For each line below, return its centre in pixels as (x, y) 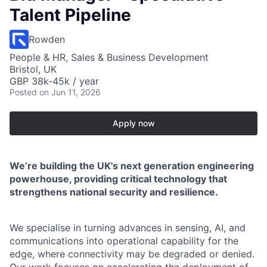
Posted (23, 92)
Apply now (133, 123)
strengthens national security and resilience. (114, 192)
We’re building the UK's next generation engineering (132, 166)
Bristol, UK (33, 69)
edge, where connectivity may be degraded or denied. (132, 254)
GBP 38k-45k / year (54, 81)
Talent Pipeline (70, 15)
